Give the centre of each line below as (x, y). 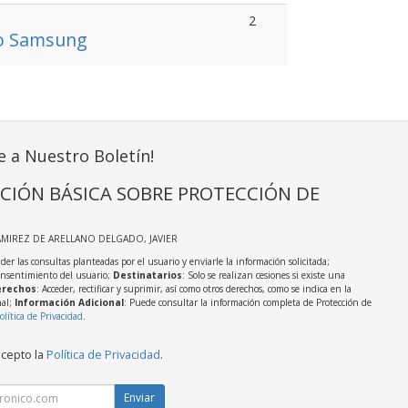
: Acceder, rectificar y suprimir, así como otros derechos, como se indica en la (194, 289)
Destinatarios (147, 275)
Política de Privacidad (103, 355)
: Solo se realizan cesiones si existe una (263, 275)
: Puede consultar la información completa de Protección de (247, 302)
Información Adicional (69, 302)
